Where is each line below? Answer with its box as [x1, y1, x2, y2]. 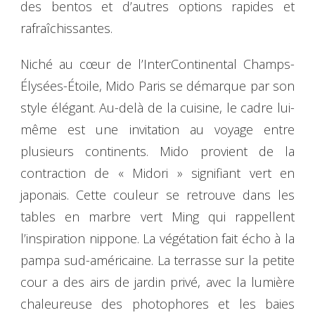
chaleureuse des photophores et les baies [20, 295, 295, 312]
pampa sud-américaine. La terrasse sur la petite [20, 251, 295, 269]
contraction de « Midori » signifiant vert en [20, 164, 295, 181]
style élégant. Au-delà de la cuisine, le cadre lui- [20, 98, 295, 116]
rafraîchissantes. [20, 19, 112, 37]
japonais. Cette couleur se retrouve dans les [20, 186, 295, 203]
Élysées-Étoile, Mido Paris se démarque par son [20, 77, 295, 94]
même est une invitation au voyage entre [20, 120, 295, 138]
